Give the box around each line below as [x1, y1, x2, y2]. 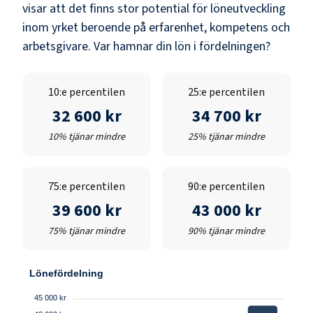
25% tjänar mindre [188, 129, 265, 144]
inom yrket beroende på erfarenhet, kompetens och [22, 18, 290, 36]
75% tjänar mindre [48, 224, 125, 238]
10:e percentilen [48, 84, 125, 100]
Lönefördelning [29, 267, 103, 279]
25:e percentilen [188, 84, 265, 100]
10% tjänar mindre [48, 129, 125, 144]
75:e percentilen [48, 178, 125, 194]
